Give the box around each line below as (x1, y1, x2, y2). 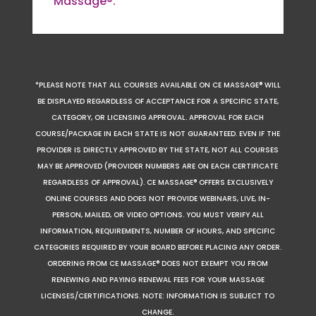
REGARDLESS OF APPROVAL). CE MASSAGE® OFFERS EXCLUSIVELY (42, 176, 273, 188)
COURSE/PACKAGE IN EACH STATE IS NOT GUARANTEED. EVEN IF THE (35, 128, 281, 139)
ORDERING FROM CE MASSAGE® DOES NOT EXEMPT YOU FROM (47, 257, 269, 269)
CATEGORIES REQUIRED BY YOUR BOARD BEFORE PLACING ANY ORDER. (34, 241, 282, 253)
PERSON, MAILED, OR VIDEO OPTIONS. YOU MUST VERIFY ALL (51, 209, 264, 220)
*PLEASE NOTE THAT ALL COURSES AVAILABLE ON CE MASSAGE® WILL (35, 79, 281, 90)
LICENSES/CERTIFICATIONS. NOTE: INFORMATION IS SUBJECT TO (41, 290, 275, 301)
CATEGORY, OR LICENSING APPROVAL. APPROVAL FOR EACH (51, 111, 265, 123)
